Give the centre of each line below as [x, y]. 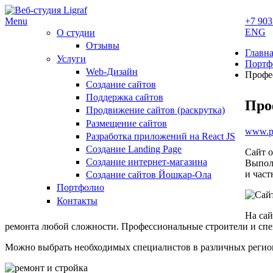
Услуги [71, 58]
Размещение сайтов [126, 123]
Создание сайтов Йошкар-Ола [149, 175]
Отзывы [103, 46]
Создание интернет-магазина [147, 162]
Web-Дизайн [112, 71]
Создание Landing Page [134, 149]
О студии [76, 33]
